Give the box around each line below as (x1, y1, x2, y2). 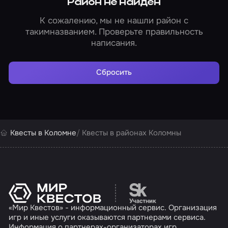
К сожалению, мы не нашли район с (40, 14, 188, 26)
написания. (91, 37, 137, 48)
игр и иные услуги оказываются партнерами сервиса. (9, 212, 206, 222)
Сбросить (96, 67, 132, 78)
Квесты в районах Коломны (82, 128, 182, 138)
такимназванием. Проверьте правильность (25, 25, 203, 37)
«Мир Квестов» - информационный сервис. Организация (9, 202, 217, 213)
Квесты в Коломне (10, 128, 76, 138)
